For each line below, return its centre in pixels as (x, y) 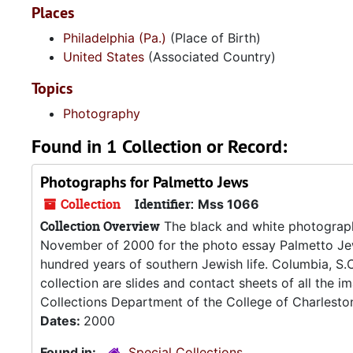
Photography (102, 113)
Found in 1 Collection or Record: (159, 146)
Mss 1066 (229, 204)
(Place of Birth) (214, 38)
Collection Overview (100, 226)
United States (104, 57)
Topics (52, 88)
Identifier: (164, 204)
